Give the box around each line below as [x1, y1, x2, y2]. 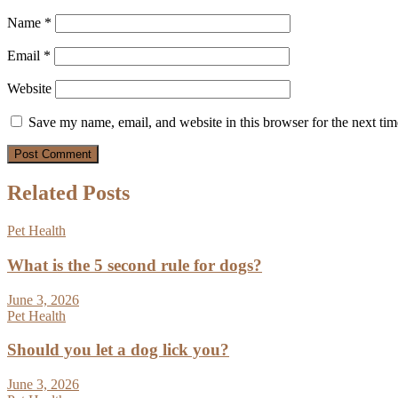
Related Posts [7, 181, 130, 205]
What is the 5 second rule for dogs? [7, 255, 262, 275]
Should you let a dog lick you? [7, 340, 229, 360]
